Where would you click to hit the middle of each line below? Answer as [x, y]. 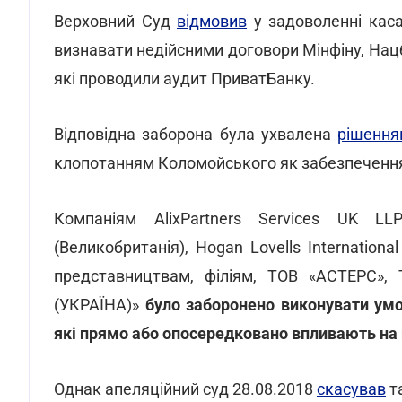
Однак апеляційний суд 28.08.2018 [185, 389]
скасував [351, 389]
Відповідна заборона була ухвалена [196, 134]
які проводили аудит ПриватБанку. [184, 79]
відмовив [212, 21]
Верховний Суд [115, 21]
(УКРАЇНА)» [100, 305]
